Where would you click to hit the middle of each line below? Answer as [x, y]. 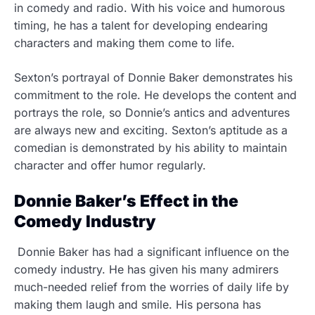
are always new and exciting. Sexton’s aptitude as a [151, 130]
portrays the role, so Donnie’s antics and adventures [152, 112]
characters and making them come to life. [126, 43]
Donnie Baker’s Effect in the [126, 201]
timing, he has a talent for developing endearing [141, 25]
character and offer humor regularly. [112, 165]
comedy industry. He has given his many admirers [146, 269]
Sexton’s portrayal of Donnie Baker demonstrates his [153, 77]
